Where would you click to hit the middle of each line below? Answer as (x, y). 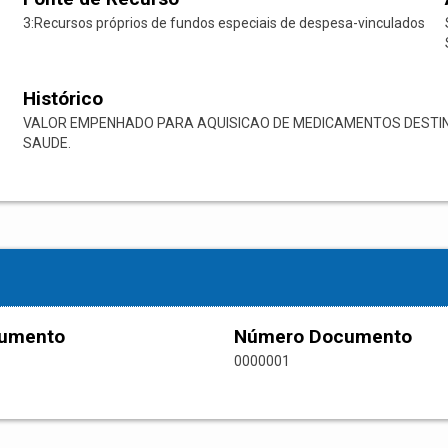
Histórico (62, 99)
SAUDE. (46, 143)
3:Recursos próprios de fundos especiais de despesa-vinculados (223, 23)
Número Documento (323, 337)
